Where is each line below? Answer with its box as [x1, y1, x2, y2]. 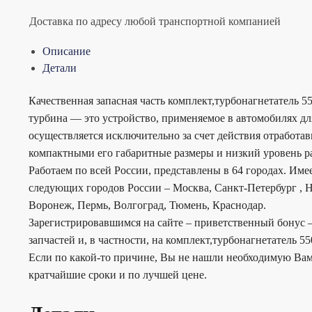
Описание [42, 45, 91, 57]
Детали [42, 61, 77, 74]
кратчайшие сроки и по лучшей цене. [28, 269, 207, 281]
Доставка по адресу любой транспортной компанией [29, 15, 281, 28]
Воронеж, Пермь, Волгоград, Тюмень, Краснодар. [28, 199, 266, 212]
